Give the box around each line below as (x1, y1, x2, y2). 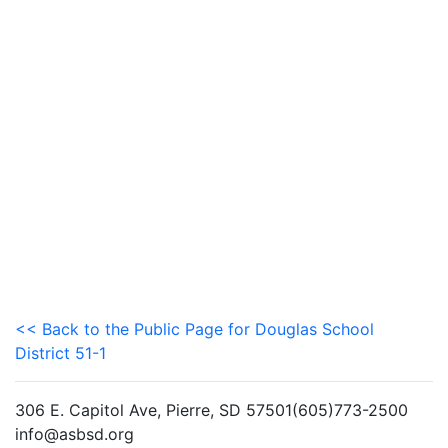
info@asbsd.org (15, 424, 134, 444)
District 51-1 (15, 343, 106, 363)
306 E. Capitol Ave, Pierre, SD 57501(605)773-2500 (15, 400, 408, 420)
